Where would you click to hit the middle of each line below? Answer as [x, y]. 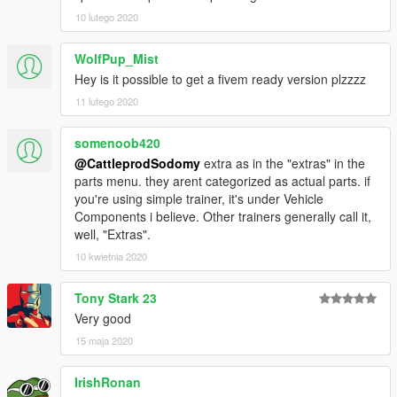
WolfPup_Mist [117, 59]
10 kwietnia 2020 [111, 257]
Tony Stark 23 [116, 298]
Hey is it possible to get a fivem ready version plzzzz [220, 79]
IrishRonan [108, 382]
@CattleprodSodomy [137, 163]
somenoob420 [117, 143]
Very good [103, 319]
